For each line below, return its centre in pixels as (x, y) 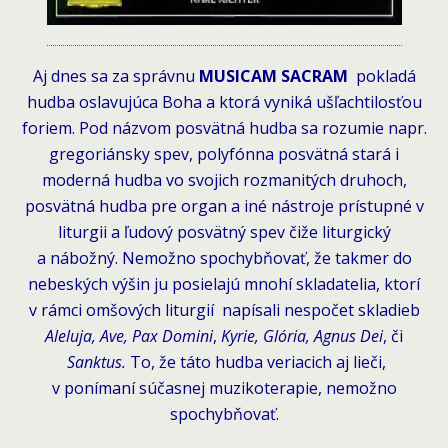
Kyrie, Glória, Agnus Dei (300, 335)
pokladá (385, 75)
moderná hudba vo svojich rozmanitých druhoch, (224, 179)
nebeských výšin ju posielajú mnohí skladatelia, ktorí (224, 283)
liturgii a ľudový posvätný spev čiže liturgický (224, 231)
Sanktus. (96, 361)
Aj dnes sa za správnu (113, 75)
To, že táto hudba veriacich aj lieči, (255, 361)
